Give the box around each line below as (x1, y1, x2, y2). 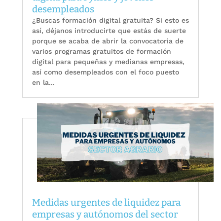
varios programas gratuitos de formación (32, 47, 171, 56)
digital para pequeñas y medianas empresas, (32, 58, 184, 66)
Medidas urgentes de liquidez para (32, 196, 181, 208)
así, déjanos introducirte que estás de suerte (32, 27, 186, 35)
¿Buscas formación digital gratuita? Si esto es (32, 16, 189, 25)
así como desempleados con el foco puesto (32, 68, 179, 76)
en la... (32, 78, 55, 87)
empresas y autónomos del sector (32, 208, 178, 220)
